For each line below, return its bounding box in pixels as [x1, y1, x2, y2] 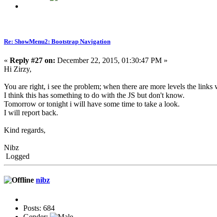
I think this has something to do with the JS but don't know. [4, 91, 185, 100]
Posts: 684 [23, 203, 55, 212]
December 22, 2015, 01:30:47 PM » [55, 56, 168, 65]
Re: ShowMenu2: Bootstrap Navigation [4, 38, 110, 46]
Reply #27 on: [10, 56, 55, 65]
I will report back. [4, 108, 58, 117]
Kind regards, [4, 126, 46, 135]
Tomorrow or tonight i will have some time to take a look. [4, 100, 180, 108]
